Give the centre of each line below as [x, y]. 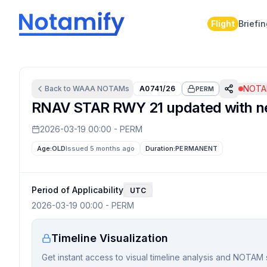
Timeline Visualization [110, 238]
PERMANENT [197, 148]
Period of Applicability [77, 190]
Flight [223, 24]
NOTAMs [112, 89]
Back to [59, 89]
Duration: [161, 148]
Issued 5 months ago [100, 148]
